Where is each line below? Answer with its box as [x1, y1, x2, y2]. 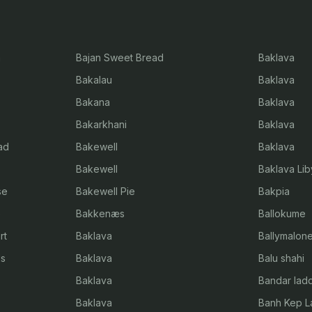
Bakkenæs [75, 208, 125, 219]
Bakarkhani [75, 118, 127, 130]
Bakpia [258, 185, 290, 197]
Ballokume [258, 208, 306, 219]
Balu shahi [258, 252, 305, 264]
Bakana [75, 96, 110, 108]
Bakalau [75, 74, 112, 86]
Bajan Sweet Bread [75, 52, 164, 63]
